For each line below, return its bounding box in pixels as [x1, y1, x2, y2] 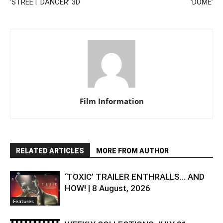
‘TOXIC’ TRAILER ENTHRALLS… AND [65, 171, 205, 182]
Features [13, 197, 34, 205]
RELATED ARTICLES [16, 146, 84, 155]
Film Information [79, 96, 144, 106]
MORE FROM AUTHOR [96, 146, 169, 155]
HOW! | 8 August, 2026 [65, 183, 150, 193]
